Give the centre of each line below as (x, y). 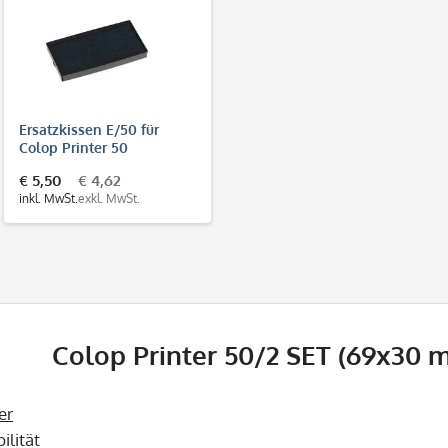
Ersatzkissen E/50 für (88, 129)
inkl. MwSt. (48, 198)
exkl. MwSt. (108, 198)
